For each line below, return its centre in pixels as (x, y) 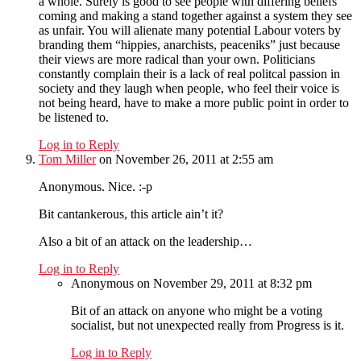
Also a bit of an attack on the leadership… (145, 242)
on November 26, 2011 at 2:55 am (186, 160)
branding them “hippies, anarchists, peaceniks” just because (189, 45)
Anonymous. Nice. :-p (95, 187)
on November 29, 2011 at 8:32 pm (224, 284)
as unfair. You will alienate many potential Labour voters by (190, 31)
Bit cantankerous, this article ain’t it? (131, 214)
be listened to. (74, 118)
